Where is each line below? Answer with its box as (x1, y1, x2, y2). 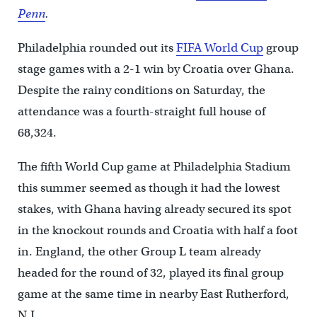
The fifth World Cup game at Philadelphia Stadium (17, 159, 291, 175)
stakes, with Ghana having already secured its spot (17, 202, 292, 217)
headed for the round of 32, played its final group (17, 265, 284, 281)
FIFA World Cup (175, 40, 263, 56)
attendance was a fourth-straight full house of (17, 104, 268, 120)
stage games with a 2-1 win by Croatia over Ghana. (17, 62, 294, 77)
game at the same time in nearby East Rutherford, (17, 287, 289, 302)
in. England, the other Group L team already (17, 244, 260, 260)
